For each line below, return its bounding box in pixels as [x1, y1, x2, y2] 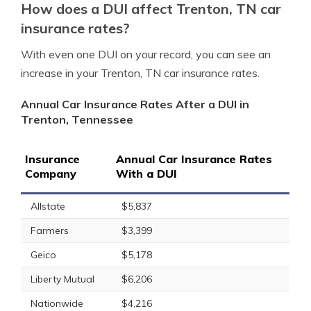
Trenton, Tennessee [21, 112, 133, 126]
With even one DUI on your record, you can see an [21, 47, 271, 61]
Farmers [31, 224, 69, 237]
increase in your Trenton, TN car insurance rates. [21, 66, 260, 80]
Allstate [31, 200, 65, 212]
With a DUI [116, 167, 177, 180]
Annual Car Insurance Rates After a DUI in [21, 97, 249, 111]
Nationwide [31, 297, 83, 310]
